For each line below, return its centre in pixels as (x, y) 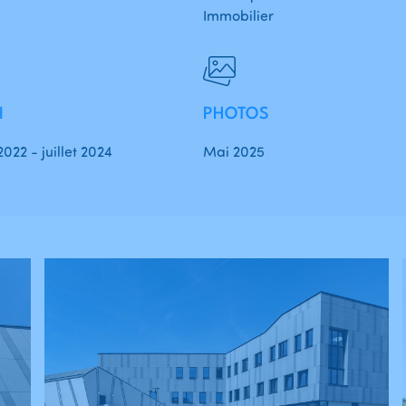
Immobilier (238, 16)
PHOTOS (236, 115)
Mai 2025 (234, 152)
